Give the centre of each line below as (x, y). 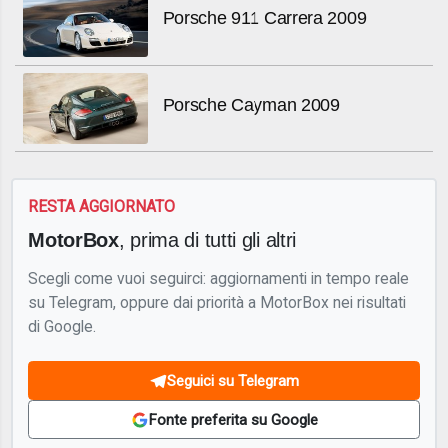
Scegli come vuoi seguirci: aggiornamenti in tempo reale (219, 278)
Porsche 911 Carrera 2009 (264, 18)
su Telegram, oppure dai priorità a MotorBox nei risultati (217, 302)
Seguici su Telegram (233, 380)
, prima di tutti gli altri (207, 239)
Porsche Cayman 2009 (251, 104)
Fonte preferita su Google (233, 419)
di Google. (62, 326)
